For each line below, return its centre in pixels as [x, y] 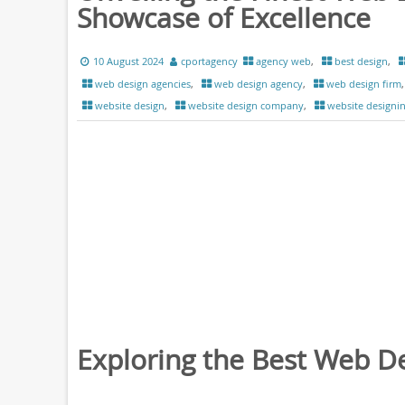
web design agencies [142, 84]
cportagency [209, 61]
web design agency [258, 84]
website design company [245, 105]
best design [361, 61]
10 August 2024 [128, 61]
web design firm [363, 84]
